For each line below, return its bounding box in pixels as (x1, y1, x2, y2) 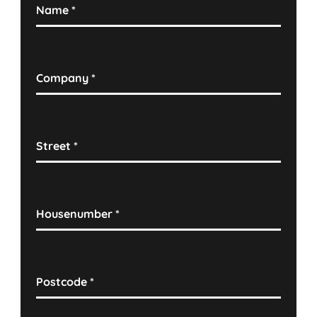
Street (36, 139, 74, 154)
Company (36, 71, 92, 86)
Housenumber (36, 207, 116, 221)
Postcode (36, 275, 91, 289)
